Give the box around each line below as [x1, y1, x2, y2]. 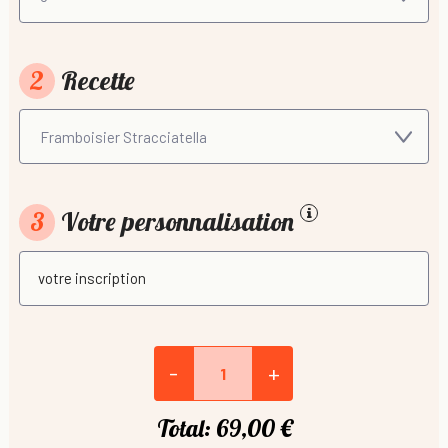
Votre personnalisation [55, 205, 301, 239]
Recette [55, 64, 136, 98]
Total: [156, 412, 211, 443]
